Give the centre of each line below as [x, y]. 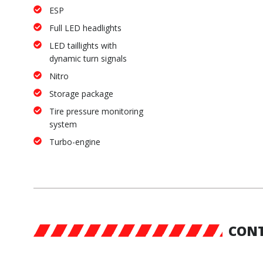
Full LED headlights [85, 28]
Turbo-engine [75, 142]
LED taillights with [83, 46]
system [63, 124]
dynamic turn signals [88, 59]
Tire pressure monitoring [96, 112]
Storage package [81, 94]
